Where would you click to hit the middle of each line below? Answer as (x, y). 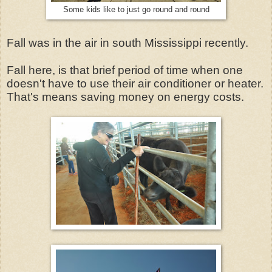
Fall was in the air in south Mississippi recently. (127, 43)
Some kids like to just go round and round (136, 10)
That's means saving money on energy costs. (125, 97)
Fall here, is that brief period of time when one (125, 70)
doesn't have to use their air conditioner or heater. (135, 84)
